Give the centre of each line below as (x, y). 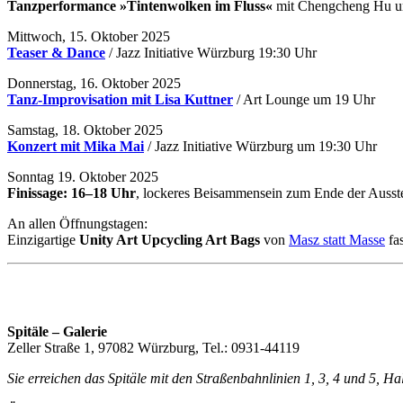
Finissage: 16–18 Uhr (72, 193)
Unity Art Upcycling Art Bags (170, 239)
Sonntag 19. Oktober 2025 (83, 176)
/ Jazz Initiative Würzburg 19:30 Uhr (211, 52)
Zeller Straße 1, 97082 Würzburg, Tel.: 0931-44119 (153, 347)
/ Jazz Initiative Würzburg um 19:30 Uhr (260, 146)
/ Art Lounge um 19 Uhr (304, 99)
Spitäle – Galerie (57, 331)
